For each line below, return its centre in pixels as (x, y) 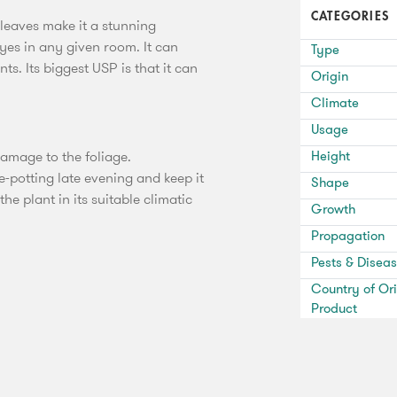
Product (334, 309)
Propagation (348, 236)
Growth (333, 210)
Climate (335, 103)
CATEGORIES (350, 16)
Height (331, 156)
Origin (330, 77)
